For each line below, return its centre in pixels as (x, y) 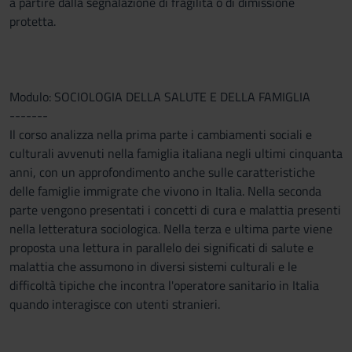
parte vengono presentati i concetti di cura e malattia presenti (175, 210)
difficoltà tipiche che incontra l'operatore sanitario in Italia (164, 285)
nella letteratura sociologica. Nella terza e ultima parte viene (171, 229)
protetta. (33, 21)
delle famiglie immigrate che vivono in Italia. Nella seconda (165, 191)
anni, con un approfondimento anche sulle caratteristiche (162, 172)
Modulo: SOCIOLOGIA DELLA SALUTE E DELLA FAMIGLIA (160, 97)
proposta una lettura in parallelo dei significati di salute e (161, 247)
